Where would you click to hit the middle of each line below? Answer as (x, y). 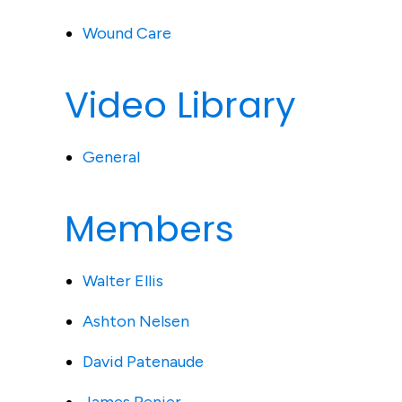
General (111, 157)
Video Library (180, 105)
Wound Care (127, 33)
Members (149, 229)
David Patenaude (143, 362)
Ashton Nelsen (136, 321)
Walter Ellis (123, 281)
